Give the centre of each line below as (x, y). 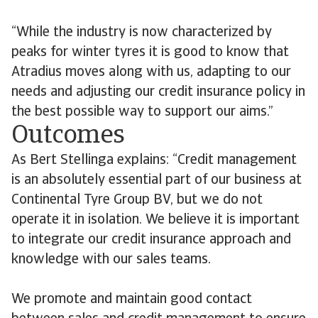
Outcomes (68, 136)
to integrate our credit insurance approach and (151, 240)
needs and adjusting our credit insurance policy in (158, 92)
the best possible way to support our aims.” (142, 112)
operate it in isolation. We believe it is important (155, 220)
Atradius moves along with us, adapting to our (151, 72)
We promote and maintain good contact (132, 300)
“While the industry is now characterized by (142, 33)
